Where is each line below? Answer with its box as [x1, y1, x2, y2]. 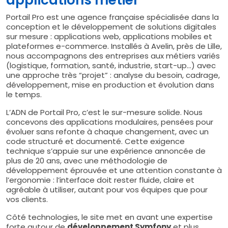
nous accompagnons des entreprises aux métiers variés [6, 50, 220, 61]
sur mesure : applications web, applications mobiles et [6, 31, 212, 42]
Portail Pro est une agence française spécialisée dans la [6, 11, 219, 22]
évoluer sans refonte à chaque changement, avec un [6, 126, 209, 137]
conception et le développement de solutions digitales [6, 21, 216, 32]
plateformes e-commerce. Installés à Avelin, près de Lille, [6, 40, 222, 51]
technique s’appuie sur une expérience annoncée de [6, 145, 206, 156]
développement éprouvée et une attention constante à [6, 164, 222, 176]
